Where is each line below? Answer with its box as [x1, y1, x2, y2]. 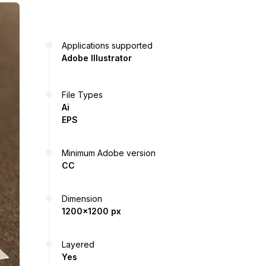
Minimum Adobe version [62, 147, 156, 158]
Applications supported [62, 40, 153, 50]
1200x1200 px [62, 205, 121, 216]
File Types [62, 89, 103, 100]
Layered [62, 239, 94, 249]
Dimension [62, 193, 102, 204]
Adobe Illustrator [62, 52, 132, 63]
